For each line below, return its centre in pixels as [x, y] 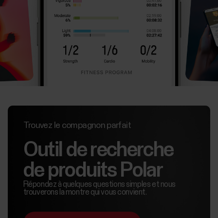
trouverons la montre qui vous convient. [85, 193]
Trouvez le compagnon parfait [77, 126]
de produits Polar [93, 171]
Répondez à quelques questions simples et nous [100, 185]
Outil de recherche [98, 151]
